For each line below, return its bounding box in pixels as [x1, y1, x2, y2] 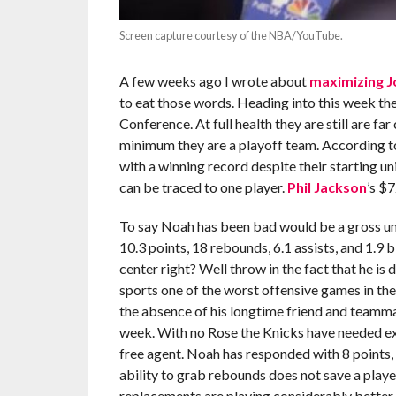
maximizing [308, 72, 384, 89]
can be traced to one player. [118, 178, 287, 195]
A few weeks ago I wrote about [118, 72, 309, 89]
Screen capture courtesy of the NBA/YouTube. [118, 27, 343, 42]
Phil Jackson [286, 178, 367, 195]
